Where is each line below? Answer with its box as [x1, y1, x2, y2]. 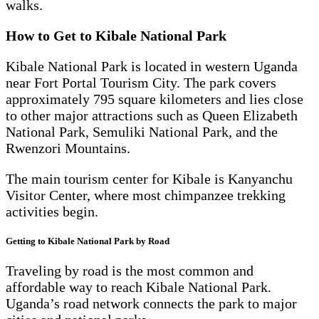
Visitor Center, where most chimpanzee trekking [6, 187, 286, 203]
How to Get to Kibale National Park [6, 27, 226, 43]
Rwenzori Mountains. [6, 140, 130, 156]
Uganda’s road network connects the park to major [6, 296, 297, 312]
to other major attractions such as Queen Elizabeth [6, 107, 298, 123]
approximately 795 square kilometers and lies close [6, 90, 303, 107]
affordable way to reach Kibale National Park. [6, 279, 271, 296]
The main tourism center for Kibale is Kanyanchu [6, 170, 293, 187]
